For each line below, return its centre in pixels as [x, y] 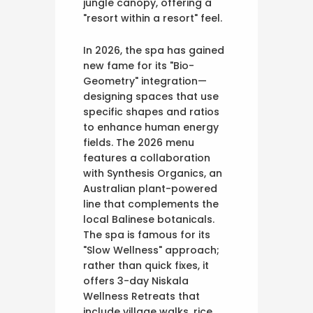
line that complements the [151, 204]
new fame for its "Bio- [139, 66]
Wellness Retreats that [141, 297]
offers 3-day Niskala [136, 281]
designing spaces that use [151, 97]
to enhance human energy [151, 128]
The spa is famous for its [147, 235]
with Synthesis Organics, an [153, 174]
